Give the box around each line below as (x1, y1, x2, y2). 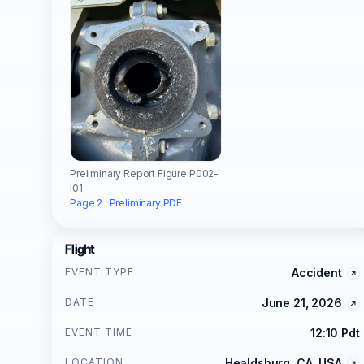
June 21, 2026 (261, 295, 342, 310)
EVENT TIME (65, 325, 132, 338)
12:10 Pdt (310, 325, 360, 340)
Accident (291, 265, 342, 279)
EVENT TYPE (65, 265, 134, 278)
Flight (65, 240, 95, 257)
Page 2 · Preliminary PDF (70, 196, 183, 209)
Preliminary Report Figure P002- (70, 167, 219, 180)
